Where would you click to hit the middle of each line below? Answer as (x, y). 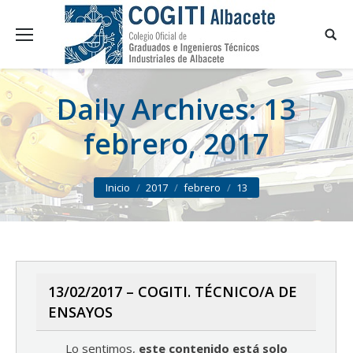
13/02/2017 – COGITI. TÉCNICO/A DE (173, 292)
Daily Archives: (160, 109)
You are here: (52, 179)
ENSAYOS (80, 312)
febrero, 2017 (176, 144)
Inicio (118, 188)
